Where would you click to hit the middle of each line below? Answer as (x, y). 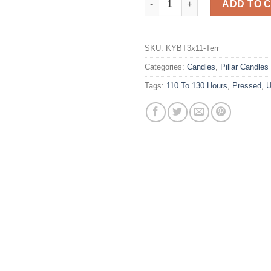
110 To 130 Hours (197, 85)
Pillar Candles (244, 67)
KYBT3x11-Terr (192, 48)
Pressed (247, 85)
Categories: (166, 67)
